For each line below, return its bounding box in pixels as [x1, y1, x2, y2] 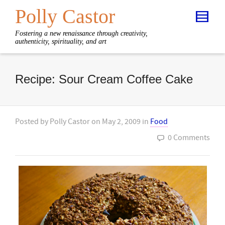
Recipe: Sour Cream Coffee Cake [15, 72, 193, 86]
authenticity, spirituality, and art [15, 38, 106, 45]
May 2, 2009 [102, 117, 141, 127]
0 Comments [168, 133, 210, 143]
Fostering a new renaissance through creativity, [15, 30, 148, 37]
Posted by [15, 117, 50, 127]
